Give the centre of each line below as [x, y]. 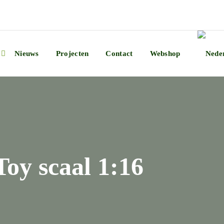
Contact [119, 53]
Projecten [72, 53]
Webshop [165, 53]
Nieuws [26, 53]
